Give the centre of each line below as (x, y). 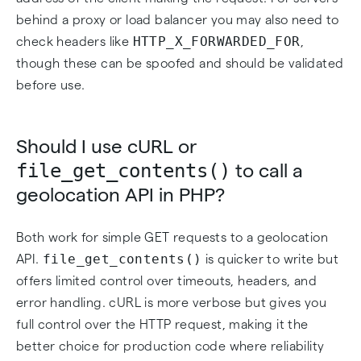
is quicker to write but (270, 259)
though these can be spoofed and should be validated (180, 63)
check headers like (75, 41)
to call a (267, 170)
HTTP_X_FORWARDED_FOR (216, 41)
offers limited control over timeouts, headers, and (166, 281)
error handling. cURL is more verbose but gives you (171, 303)
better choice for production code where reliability (170, 346)
